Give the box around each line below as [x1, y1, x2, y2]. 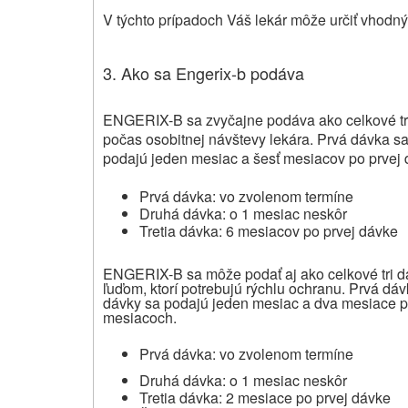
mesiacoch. [103, 306, 177, 328]
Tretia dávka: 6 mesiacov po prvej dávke [139, 219, 398, 241]
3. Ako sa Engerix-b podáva [103, 60, 304, 85]
